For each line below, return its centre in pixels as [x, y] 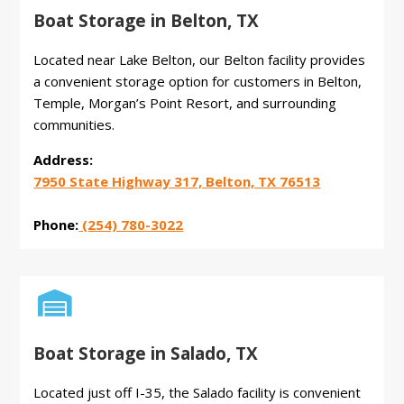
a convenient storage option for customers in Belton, [198, 82]
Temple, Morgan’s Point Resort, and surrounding [185, 103]
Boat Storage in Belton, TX [147, 21]
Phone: [56, 225]
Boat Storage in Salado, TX [146, 354]
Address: [64, 160]
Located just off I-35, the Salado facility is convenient [197, 393]
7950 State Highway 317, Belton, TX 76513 [177, 182]
